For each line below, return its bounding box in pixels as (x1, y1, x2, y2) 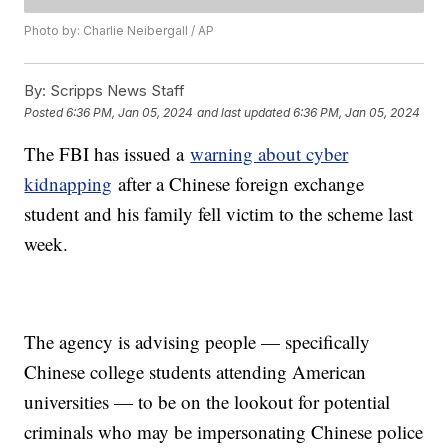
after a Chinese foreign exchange (112, 171, 365, 197)
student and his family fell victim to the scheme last (24, 201, 414, 227)
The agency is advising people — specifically (24, 329, 371, 355)
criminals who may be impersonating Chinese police (24, 419, 424, 445)
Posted (24, 104, 67, 120)
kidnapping (24, 171, 113, 197)
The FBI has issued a (24, 141, 191, 167)
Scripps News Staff (46, 81, 186, 101)
